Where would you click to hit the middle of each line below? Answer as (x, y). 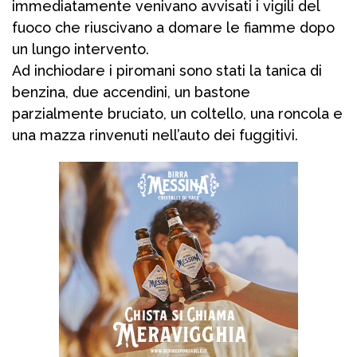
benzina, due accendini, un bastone (131, 92)
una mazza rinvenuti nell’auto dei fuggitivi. (155, 135)
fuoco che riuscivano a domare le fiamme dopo (173, 28)
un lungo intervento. (80, 49)
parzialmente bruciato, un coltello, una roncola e (177, 114)
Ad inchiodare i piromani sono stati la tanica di (167, 71)
